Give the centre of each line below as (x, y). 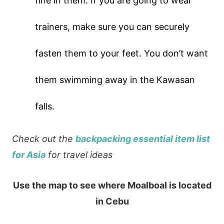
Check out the (43, 139)
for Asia (28, 155)
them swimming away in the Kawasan (115, 80)
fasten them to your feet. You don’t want (122, 53)
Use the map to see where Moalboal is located (112, 185)
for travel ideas (79, 155)
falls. (45, 106)
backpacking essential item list (142, 139)
